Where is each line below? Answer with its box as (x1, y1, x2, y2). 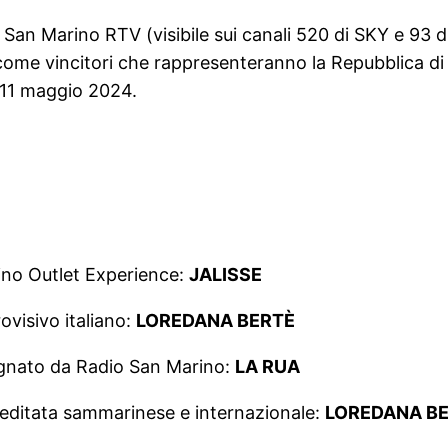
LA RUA (235, 356, 300, 378)
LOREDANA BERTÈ (136, 310, 295, 332)
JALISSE (189, 264, 262, 286)
